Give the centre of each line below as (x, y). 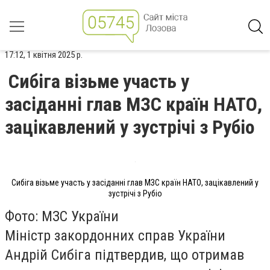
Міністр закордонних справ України (115, 235)
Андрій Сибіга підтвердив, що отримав (124, 255)
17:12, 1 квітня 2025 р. (44, 55)
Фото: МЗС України (62, 216)
